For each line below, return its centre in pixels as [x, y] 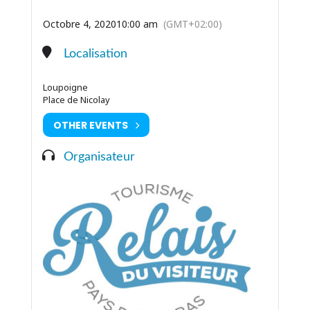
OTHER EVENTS [90, 125]
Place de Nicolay [76, 100]
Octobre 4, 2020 [79, 24]
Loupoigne [65, 87]
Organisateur [99, 157]
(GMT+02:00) [192, 24]
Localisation [95, 54]
